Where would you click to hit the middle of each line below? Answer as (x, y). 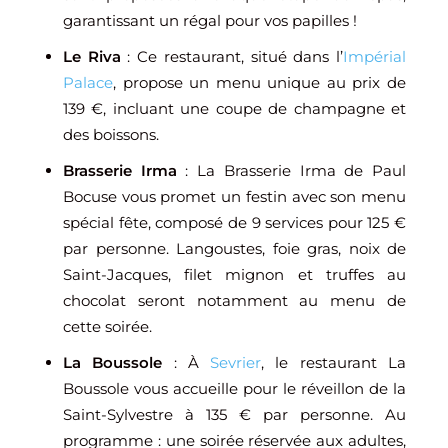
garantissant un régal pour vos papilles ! (210, 20)
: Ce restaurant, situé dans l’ (232, 56)
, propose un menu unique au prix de (259, 82)
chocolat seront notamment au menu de (234, 300)
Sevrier (236, 362)
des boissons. (111, 134)
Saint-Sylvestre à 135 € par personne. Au (234, 414)
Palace (88, 82)
